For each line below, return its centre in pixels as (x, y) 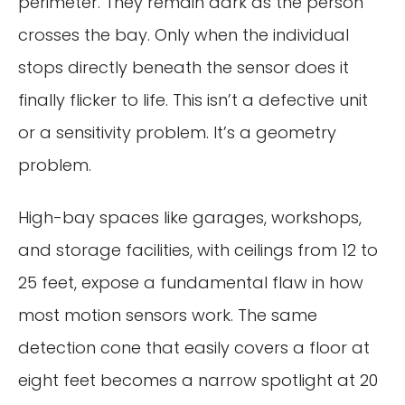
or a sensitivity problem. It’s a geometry (177, 132)
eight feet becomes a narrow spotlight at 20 (198, 380)
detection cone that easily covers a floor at (194, 347)
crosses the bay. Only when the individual (184, 34)
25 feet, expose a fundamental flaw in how (191, 282)
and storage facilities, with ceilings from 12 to (198, 250)
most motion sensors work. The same (168, 315)
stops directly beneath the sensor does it (184, 67)
